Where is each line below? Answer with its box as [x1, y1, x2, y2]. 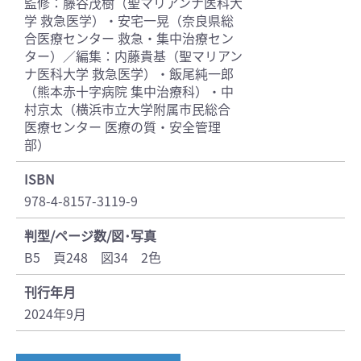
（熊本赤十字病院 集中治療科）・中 [24, 81, 234, 102]
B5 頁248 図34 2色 [24, 247, 161, 268]
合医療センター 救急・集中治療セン [24, 28, 234, 48]
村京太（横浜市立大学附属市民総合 [24, 99, 230, 119]
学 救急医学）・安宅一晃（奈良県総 [24, 10, 234, 31]
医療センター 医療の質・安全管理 [24, 117, 221, 137]
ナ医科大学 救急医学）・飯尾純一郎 [24, 64, 234, 84]
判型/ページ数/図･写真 [24, 226, 156, 246]
